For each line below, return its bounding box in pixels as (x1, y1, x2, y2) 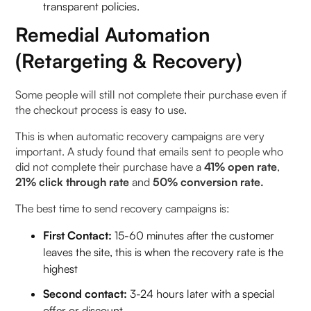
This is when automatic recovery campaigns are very (15, 128, 265, 143)
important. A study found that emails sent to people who (15, 144, 284, 158)
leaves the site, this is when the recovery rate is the (43, 244, 284, 259)
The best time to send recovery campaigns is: (15, 201, 230, 215)
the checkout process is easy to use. (15, 102, 187, 117)
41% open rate (204, 159, 278, 174)
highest (43, 261, 78, 276)
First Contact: (43, 228, 112, 242)
